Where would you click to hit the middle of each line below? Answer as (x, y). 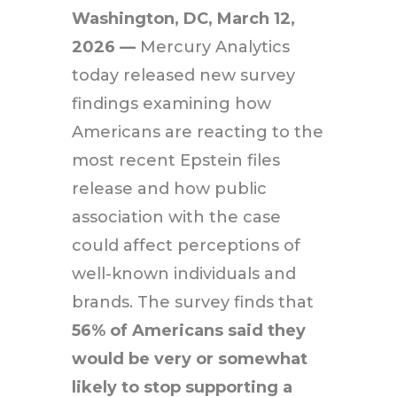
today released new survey (183, 75)
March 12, (256, 18)
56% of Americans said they (188, 330)
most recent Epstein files (175, 160)
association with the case (176, 217)
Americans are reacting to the (197, 132)
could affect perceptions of (186, 245)
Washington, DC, (144, 18)
